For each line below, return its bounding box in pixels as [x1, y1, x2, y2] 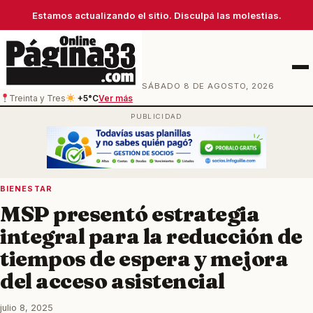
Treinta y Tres [9, 93, 66, 103]
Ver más [98, 93, 133, 103]
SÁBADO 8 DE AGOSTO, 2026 [142, 80, 275, 91]
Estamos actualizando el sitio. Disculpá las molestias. [31, 10, 282, 21]
